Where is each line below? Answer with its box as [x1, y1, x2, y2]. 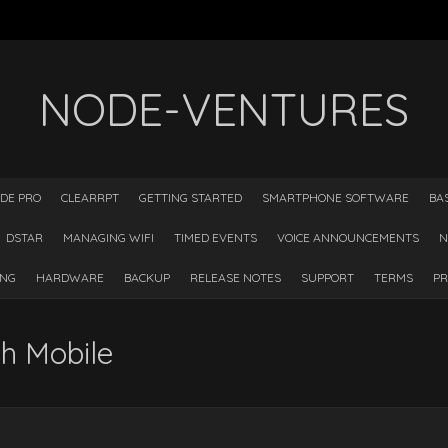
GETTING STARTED [138, 190, 242, 205]
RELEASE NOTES [190, 270, 281, 285]
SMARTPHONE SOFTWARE [261, 190, 409, 205]
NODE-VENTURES [39, 81, 409, 137]
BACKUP [124, 270, 170, 285]
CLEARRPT [60, 190, 119, 205]
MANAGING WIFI [62, 230, 154, 245]
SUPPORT [301, 270, 354, 285]
